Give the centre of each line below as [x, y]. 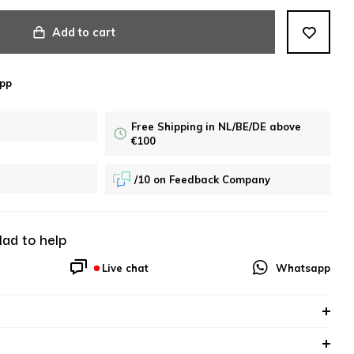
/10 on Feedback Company [203, 179]
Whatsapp [303, 268]
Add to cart [84, 32]
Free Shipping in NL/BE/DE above [216, 126]
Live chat [125, 268]
